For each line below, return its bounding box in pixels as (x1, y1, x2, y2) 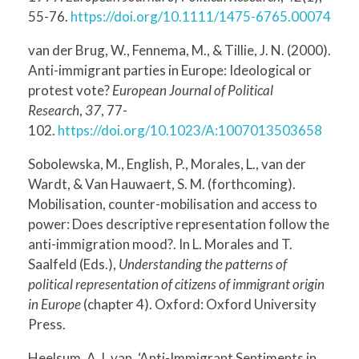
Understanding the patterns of (119, 255, 287, 272)
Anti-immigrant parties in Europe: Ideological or (28, 61, 312, 79)
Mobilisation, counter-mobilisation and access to (28, 195, 317, 212)
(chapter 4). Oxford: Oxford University (81, 295, 317, 313)
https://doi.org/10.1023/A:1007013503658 (58, 121, 322, 139)
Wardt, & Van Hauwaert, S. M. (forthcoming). (28, 175, 296, 192)
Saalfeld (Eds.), (28, 255, 119, 272)
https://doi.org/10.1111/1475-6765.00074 (71, 7, 331, 25)
